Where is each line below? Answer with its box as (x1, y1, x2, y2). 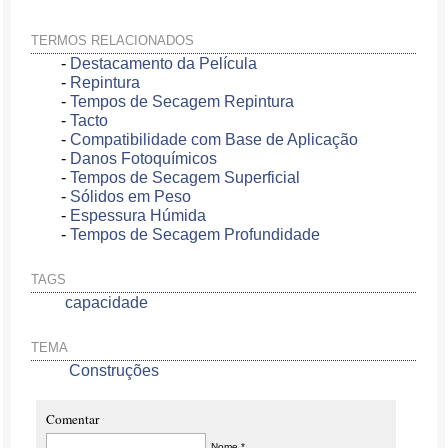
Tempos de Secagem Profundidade (70, 226, 321, 243)
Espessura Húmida (70, 207, 207, 224)
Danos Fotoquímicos (70, 150, 218, 167)
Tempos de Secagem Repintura (70, 93, 295, 110)
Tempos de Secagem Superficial (70, 169, 301, 186)
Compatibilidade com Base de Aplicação (70, 131, 359, 148)
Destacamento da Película (70, 55, 258, 72)
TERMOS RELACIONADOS (31, 33, 195, 48)
